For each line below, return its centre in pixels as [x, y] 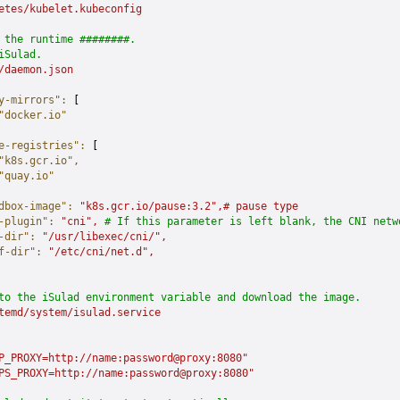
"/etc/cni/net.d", [98, 252]
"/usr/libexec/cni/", [101, 237]
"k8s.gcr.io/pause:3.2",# [151, 206]
